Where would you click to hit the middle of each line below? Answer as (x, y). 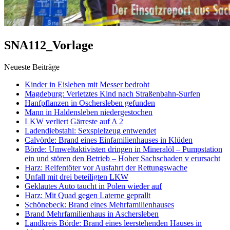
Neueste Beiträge (32, 67)
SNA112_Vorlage (49, 45)
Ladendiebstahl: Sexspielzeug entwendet (90, 130)
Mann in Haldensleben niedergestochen (89, 112)
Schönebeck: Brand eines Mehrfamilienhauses (99, 204)
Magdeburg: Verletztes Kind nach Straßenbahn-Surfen (112, 93)
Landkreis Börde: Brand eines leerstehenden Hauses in (113, 223)
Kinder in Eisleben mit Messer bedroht (87, 84)
